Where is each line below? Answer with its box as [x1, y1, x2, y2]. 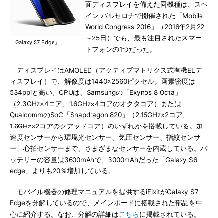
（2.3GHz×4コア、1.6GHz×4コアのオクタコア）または [10, 100, 181, 108]
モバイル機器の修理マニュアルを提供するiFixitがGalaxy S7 [10, 188, 199, 196]
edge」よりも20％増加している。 [10, 167, 115, 175]
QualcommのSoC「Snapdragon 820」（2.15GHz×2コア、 [10, 111, 189, 119]
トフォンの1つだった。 [85, 45, 156, 53]
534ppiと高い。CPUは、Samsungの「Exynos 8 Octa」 [10, 89, 182, 96]
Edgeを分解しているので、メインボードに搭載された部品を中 [10, 199, 202, 207]
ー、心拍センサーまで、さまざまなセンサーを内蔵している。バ [10, 145, 207, 152]
